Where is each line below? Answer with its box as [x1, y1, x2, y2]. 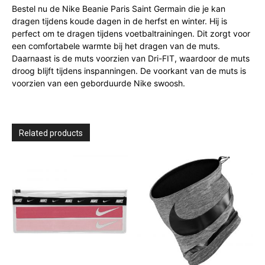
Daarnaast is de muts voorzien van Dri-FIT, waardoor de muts [12, 53, 250, 63]
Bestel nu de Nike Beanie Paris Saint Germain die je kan [12, 4, 225, 14]
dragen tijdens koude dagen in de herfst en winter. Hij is [12, 16, 227, 26]
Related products [19, 128, 83, 138]
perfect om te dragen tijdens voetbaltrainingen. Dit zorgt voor [12, 28, 250, 38]
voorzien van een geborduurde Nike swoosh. [12, 78, 185, 88]
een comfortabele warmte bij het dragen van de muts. [12, 41, 220, 51]
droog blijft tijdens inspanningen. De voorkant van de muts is [12, 66, 246, 76]
